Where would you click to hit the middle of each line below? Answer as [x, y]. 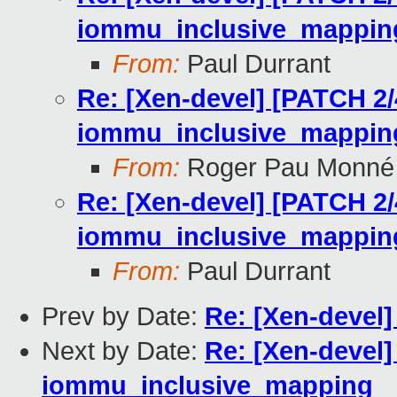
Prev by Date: [123, 317]
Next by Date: [123, 351]
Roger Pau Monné [287, 168]
